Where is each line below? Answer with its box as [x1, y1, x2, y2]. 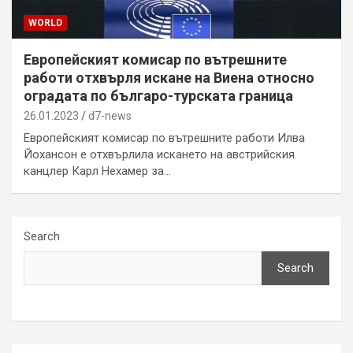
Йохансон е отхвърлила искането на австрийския [24, 147, 295, 162]
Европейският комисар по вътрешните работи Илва [24, 130, 305, 145]
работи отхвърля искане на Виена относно [24, 69, 314, 86]
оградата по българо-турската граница [24, 87, 293, 104]
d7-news [88, 109, 132, 122]
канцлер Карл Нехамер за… [24, 163, 171, 178]
